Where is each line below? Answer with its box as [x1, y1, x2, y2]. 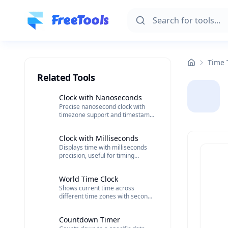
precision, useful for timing [59, 151, 134, 160]
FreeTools [51, 11, 108, 30]
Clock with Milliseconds [59, 133, 138, 143]
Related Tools [37, 71, 95, 83]
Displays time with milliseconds [59, 143, 147, 152]
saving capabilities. [59, 119, 112, 127]
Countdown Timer [59, 215, 120, 224]
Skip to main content [8, 4, 88, 15]
